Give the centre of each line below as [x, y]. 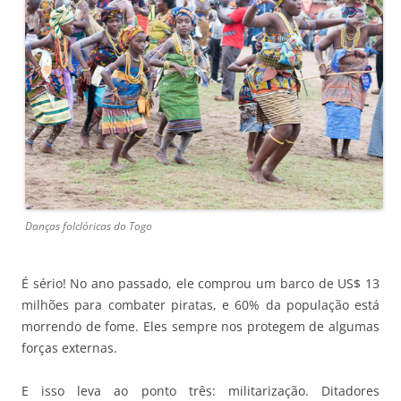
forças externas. [69, 348]
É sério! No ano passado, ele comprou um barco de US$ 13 [200, 284]
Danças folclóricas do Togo [89, 226]
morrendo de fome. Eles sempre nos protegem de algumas [200, 327]
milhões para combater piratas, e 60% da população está [200, 305]
